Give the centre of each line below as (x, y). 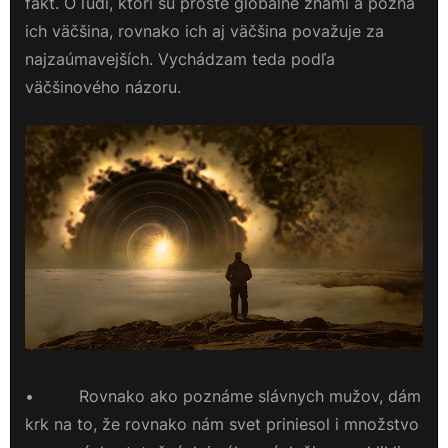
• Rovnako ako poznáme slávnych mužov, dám (223, 396)
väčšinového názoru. (103, 87)
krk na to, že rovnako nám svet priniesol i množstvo (222, 424)
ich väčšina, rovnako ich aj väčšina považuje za (204, 31)
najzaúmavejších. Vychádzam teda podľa (180, 59)
